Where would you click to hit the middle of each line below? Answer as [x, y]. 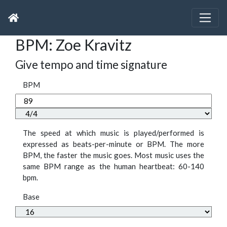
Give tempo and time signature [91, 65]
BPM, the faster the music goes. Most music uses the [113, 155]
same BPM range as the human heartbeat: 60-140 [113, 166]
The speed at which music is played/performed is [113, 133]
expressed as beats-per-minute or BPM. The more [113, 144]
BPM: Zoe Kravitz [73, 45]
